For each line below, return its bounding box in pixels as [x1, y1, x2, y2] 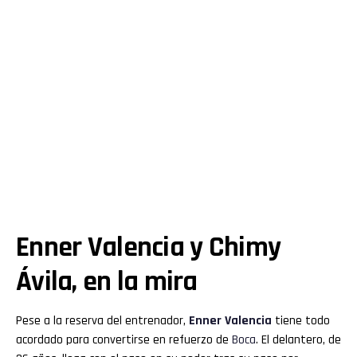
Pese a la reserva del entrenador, [16, 312, 189, 329]
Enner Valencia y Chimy [16, 229, 281, 265]
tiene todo [272, 312, 330, 329]
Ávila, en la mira [16, 263, 198, 300]
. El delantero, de [256, 331, 341, 348]
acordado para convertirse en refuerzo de [16, 331, 232, 348]
